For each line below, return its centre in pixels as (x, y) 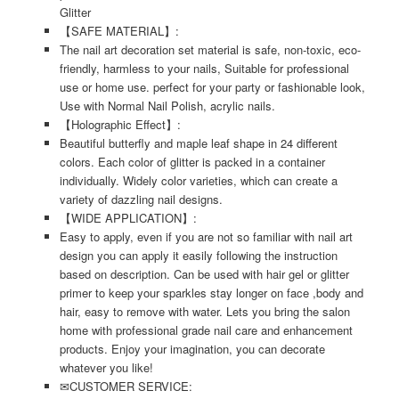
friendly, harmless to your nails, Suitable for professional (204, 68)
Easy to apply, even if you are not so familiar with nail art (206, 236)
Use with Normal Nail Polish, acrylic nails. (167, 106)
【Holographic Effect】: (120, 124)
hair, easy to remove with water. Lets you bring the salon (204, 311)
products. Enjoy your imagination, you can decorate (192, 349)
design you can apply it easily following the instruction (198, 255)
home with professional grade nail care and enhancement (206, 330)
